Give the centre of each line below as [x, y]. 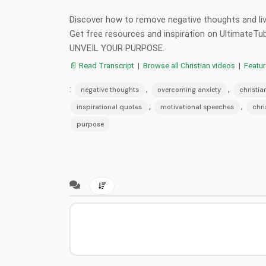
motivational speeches [197, 107]
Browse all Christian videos [189, 65]
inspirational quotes [109, 107]
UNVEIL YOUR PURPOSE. [117, 48]
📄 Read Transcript [102, 65]
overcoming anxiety [189, 89]
